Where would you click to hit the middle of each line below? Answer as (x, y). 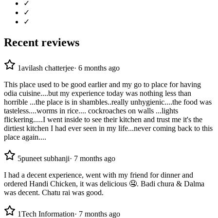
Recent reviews (42, 42)
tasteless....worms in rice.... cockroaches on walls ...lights (91, 110)
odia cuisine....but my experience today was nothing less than (98, 93)
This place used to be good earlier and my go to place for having (102, 84)
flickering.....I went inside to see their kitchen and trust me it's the (103, 119)
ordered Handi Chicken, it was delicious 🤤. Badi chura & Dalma (104, 183)
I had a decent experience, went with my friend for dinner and (99, 175)
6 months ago (99, 68)
